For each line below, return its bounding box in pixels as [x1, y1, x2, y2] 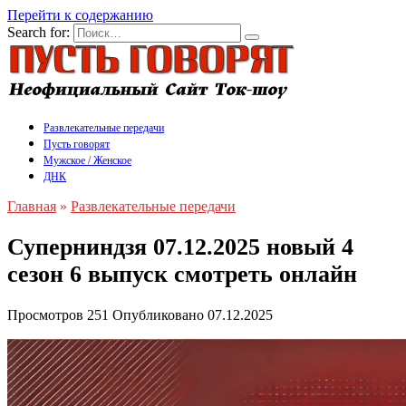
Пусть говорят [43, 138, 110, 150]
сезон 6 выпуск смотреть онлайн [7, 261, 357, 288]
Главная [7, 198, 56, 214]
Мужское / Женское [43, 154, 131, 167]
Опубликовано [112, 307, 204, 324]
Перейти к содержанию [7, 7, 153, 23]
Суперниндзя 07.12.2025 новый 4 [7, 234, 353, 261]
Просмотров [7, 307, 83, 324]
